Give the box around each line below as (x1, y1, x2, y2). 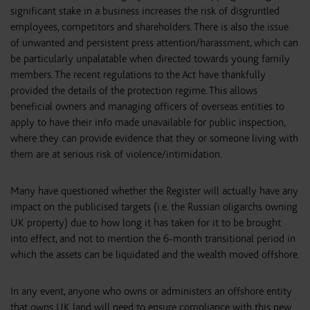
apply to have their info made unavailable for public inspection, (10, 116, 285, 129)
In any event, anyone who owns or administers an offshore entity (10, 285, 292, 298)
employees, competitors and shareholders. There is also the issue (10, 21, 289, 33)
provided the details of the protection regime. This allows (10, 84, 257, 97)
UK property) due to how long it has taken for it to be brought (10, 217, 281, 229)
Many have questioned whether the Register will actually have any (10, 185, 298, 197)
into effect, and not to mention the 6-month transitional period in (10, 232, 295, 245)
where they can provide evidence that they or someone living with (10, 132, 298, 145)
